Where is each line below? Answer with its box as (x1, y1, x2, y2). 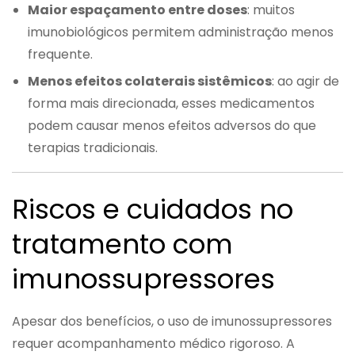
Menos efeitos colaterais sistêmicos (28, 71, 272, 90)
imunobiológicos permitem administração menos (28, 22, 334, 41)
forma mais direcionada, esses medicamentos (28, 94, 315, 113)
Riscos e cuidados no (12, 189, 293, 228)
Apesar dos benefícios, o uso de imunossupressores (12, 311, 332, 330)
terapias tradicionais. (28, 138, 158, 157)
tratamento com (12, 224, 233, 263)
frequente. (28, 44, 93, 63)
